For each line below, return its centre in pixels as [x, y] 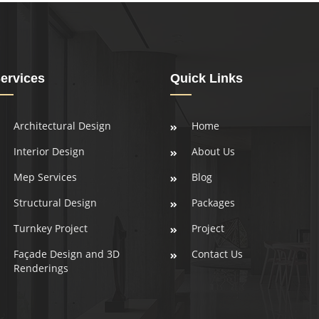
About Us [213, 151]
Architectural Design [62, 126]
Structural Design [55, 203]
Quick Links [206, 78]
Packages [213, 203]
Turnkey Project [51, 228]
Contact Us [217, 254]
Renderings [41, 268]
